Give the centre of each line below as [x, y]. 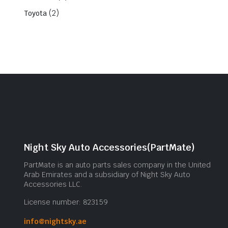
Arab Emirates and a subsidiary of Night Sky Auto [107, 174]
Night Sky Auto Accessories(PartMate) [109, 147]
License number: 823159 [66, 202]
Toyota [35, 13]
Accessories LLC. [53, 184]
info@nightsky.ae [55, 221]
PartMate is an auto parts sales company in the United [118, 165]
